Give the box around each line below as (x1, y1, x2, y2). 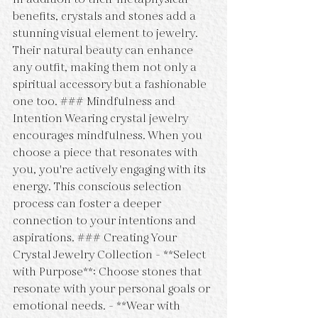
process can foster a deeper (13, 196, 164, 212)
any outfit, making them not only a (13, 60, 199, 76)
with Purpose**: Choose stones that (13, 264, 204, 280)
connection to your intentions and (13, 213, 199, 229)
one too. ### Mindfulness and (13, 94, 178, 110)
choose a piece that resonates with (13, 145, 201, 161)
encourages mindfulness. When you (13, 128, 205, 144)
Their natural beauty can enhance (13, 43, 196, 59)
